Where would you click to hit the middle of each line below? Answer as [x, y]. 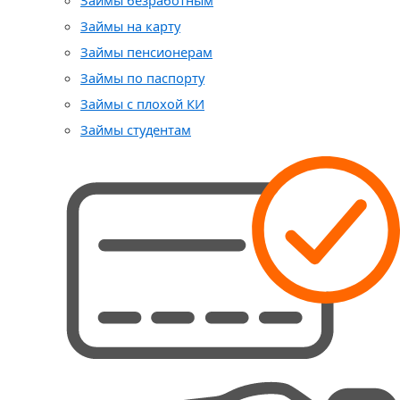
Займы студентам [136, 129]
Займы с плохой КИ [142, 104]
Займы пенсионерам [146, 52]
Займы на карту [130, 26]
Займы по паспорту [142, 78]
